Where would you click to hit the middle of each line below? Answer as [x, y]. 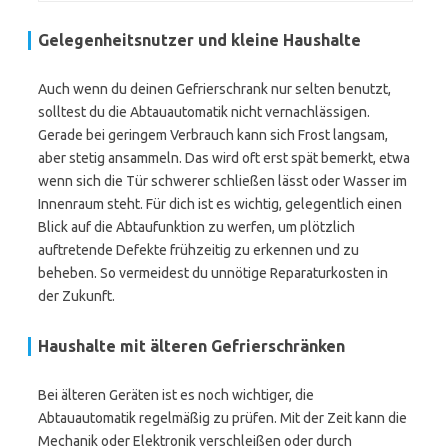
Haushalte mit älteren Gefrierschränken [191, 346]
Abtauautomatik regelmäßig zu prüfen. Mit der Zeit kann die [222, 418]
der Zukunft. [76, 296]
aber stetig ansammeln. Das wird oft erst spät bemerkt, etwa [224, 158]
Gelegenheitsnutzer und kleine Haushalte [199, 40]
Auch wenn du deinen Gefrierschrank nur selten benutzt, [214, 89]
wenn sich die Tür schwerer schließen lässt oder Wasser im [222, 181]
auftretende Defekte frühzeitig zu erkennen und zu [198, 250]
